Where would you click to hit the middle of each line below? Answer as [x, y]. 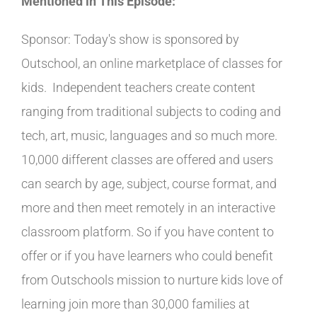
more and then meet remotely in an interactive [148, 208]
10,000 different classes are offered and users [147, 160]
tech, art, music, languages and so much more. [149, 136]
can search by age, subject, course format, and [149, 184]
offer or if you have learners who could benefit [147, 256]
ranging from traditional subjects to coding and [151, 111]
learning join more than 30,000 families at [136, 304]
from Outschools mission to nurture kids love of [152, 280]
